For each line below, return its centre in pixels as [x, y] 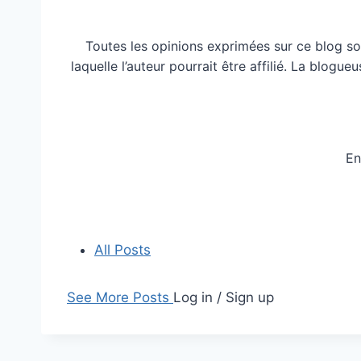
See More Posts [120, 297]
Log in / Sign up [224, 297]
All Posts [122, 250]
